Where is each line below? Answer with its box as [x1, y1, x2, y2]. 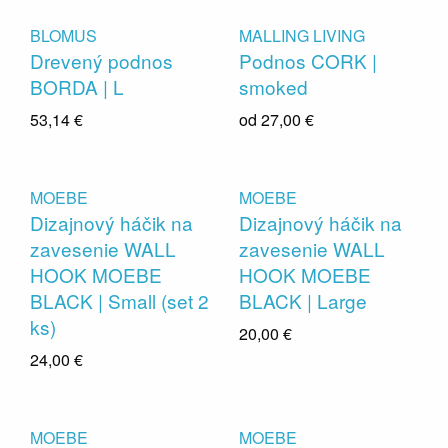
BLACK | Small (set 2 [30, 287, 209, 314]
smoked [239, 73, 308, 100]
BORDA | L [30, 73, 124, 100]
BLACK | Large [239, 287, 367, 314]
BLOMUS [30, 24, 97, 47]
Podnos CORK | [239, 47, 377, 74]
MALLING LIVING [239, 24, 365, 47]
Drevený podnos [30, 47, 173, 74]
